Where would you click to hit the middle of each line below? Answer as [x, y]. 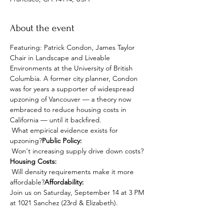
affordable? [27, 182]
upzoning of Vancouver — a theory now [72, 99]
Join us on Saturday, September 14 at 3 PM [78, 192]
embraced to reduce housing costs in [69, 110]
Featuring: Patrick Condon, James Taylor [73, 47]
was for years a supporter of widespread [73, 89]
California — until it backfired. [56, 120]
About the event [42, 28]
